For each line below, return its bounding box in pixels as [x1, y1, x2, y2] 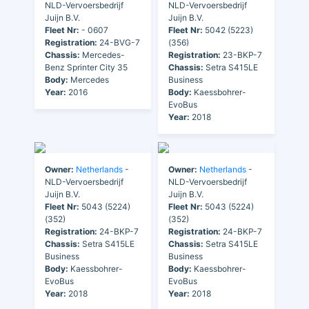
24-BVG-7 [97, 37, 140, 48]
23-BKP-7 [221, 50, 262, 61]
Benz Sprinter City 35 [45, 62, 128, 73]
